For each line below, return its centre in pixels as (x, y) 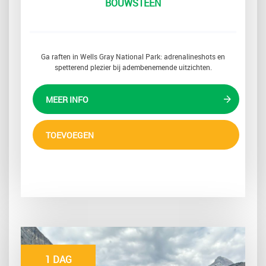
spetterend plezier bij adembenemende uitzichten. (133, 67)
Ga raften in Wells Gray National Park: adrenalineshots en (133, 57)
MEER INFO (67, 100)
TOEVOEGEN (70, 135)
